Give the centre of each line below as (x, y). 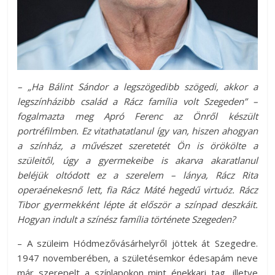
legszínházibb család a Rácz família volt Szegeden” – (137, 102)
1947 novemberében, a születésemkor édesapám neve (137, 258)
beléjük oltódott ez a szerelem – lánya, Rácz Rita (137, 175)
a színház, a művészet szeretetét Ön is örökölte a (137, 146)
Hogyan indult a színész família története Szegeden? (126, 219)
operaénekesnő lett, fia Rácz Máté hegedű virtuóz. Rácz (137, 190)
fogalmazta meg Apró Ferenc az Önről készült (137, 116)
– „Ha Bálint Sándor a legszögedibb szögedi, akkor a (137, 87)
